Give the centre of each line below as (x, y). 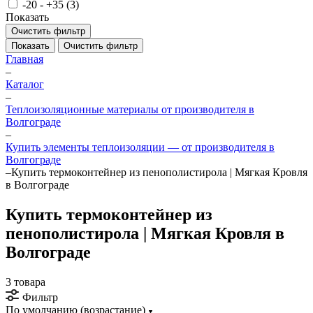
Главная (24, 59)
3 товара (26, 282)
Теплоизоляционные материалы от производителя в (130, 109)
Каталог (25, 84)
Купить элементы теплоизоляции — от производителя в (140, 147)
